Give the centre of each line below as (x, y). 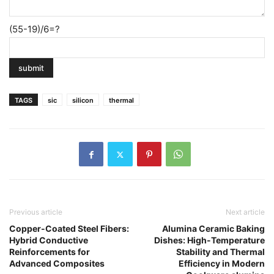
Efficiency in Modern (222, 264)
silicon (83, 101)
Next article (245, 212)
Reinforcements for (50, 252)
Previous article (36, 212)
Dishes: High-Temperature (209, 240)
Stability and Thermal (220, 252)
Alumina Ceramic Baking (213, 229)
